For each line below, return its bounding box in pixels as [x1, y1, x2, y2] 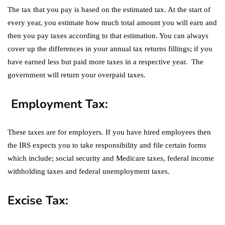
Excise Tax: [8, 192, 68, 208]
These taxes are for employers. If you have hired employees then [8, 128, 211, 136]
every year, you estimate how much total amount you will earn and [8, 18, 217, 27]
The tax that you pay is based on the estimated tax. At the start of [8, 5, 210, 14]
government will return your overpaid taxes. [8, 70, 146, 79]
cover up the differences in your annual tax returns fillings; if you [8, 44, 212, 53]
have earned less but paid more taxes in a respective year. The [8, 57, 203, 66]
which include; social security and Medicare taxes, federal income [8, 154, 214, 162]
